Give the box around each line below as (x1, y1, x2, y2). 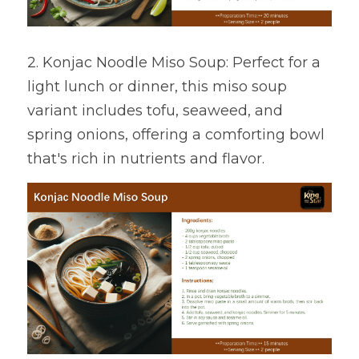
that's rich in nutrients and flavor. (27, 150, 264, 168)
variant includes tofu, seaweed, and (27, 102, 283, 120)
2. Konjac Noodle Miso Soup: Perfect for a (27, 54, 321, 72)
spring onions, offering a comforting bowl (27, 126, 325, 144)
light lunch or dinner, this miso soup (27, 78, 287, 96)
